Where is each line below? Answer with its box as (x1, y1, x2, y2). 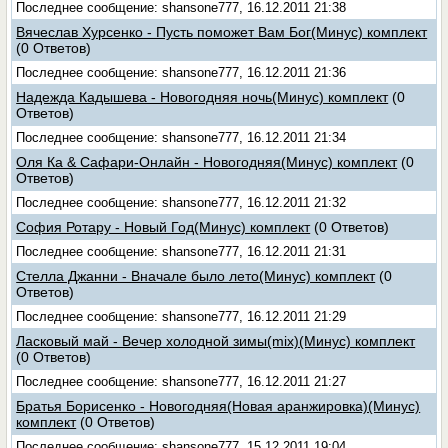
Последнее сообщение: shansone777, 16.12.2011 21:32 (16, 195, 347, 210)
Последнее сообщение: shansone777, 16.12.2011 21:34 (16, 130, 347, 145)
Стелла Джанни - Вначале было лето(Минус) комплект (16, 268, 376, 284)
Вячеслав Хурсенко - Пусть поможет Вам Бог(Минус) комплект (16, 24, 428, 40)
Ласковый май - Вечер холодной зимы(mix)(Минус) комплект (16, 333, 416, 349)
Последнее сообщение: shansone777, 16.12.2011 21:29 (16, 309, 347, 324)
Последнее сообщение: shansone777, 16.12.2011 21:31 (16, 244, 347, 259)
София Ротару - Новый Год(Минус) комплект (16, 219, 311, 235)
